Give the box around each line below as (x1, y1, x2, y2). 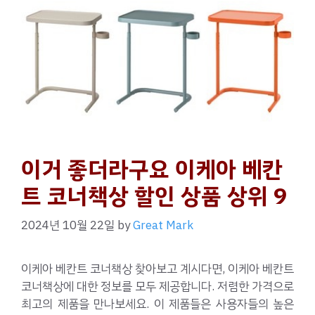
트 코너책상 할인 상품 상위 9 (21, 179, 287, 213)
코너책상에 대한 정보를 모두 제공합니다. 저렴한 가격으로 (21, 278, 294, 296)
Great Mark (133, 217, 193, 235)
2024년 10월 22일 (21, 217, 115, 235)
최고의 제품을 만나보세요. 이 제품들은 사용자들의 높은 (21, 295, 294, 314)
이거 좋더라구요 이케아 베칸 (21, 152, 283, 186)
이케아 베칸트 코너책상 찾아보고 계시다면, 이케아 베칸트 (21, 260, 294, 278)
